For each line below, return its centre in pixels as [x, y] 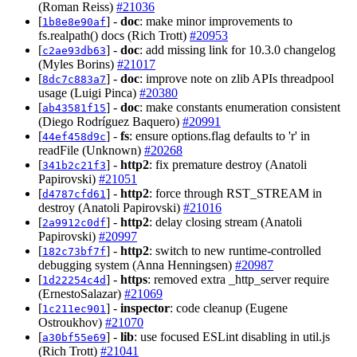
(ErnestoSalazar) [81, 293]
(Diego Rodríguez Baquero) [110, 121]
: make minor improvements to [216, 21]
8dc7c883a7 [74, 79]
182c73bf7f [74, 251]
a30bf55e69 [74, 337]
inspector [145, 308]
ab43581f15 [74, 108]
